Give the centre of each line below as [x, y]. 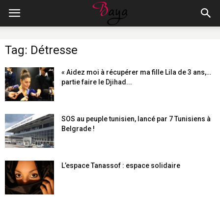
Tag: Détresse [41, 50]
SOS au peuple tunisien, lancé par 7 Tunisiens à [136, 119]
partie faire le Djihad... [97, 82]
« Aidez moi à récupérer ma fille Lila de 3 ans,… [136, 72]
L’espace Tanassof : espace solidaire [121, 165]
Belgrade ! [78, 129]
